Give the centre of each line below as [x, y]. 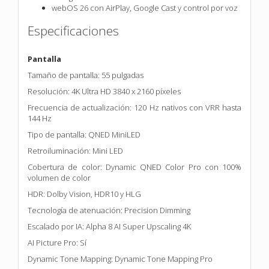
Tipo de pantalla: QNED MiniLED [84, 134]
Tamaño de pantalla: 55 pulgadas [86, 75]
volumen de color [59, 177]
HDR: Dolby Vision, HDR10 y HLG [84, 194]
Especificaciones [73, 30]
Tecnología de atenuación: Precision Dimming [109, 210]
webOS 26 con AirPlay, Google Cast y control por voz [145, 8]
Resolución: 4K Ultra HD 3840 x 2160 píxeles [104, 91]
